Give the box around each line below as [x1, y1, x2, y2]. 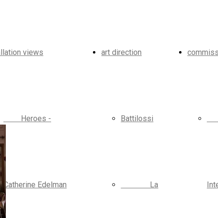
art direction [101, 48, 142, 57]
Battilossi [121, 114, 154, 123]
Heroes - [3, 114, 51, 123]
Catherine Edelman [3, 180, 67, 189]
